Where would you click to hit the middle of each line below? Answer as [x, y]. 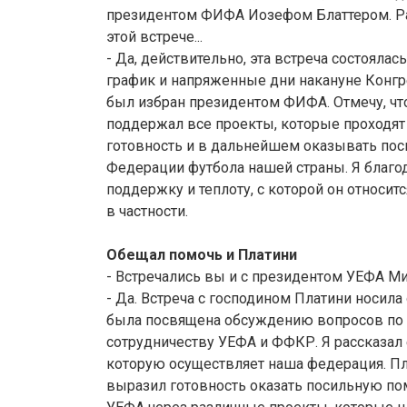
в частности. [147, 212]
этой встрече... [154, 37]
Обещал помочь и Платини [202, 255]
